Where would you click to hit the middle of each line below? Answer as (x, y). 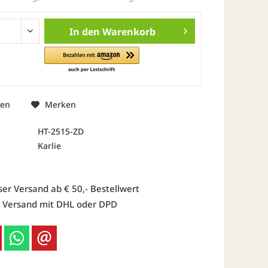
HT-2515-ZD (60, 131)
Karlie (49, 145)
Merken (60, 104)
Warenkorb (129, 32)
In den (84, 32)
